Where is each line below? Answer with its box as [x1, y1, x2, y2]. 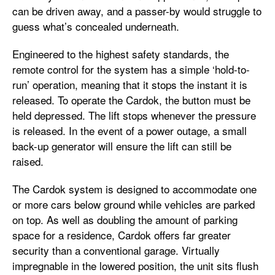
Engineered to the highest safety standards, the [12, 46, 229, 61]
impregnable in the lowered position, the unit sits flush [12, 258, 258, 273]
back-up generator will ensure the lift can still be [12, 138, 231, 153]
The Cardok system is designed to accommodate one [12, 181, 257, 196]
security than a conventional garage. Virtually [12, 242, 220, 258]
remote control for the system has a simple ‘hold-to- [12, 61, 250, 77]
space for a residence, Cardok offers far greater [12, 227, 231, 242]
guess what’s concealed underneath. [12, 18, 179, 34]
